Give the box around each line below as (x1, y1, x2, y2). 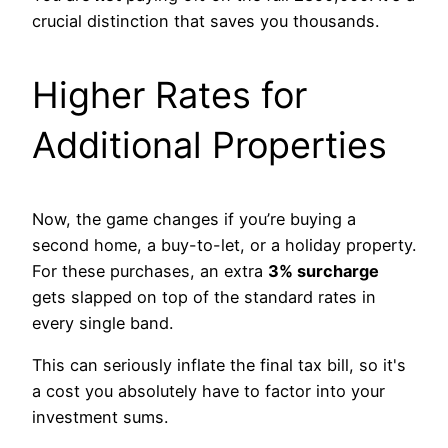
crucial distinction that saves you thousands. (32, 10, 379, 31)
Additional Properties (32, 122, 387, 167)
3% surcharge (268, 260, 379, 281)
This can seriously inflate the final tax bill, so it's (32, 355, 406, 376)
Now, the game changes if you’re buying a (32, 208, 356, 229)
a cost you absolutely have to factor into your (32, 381, 385, 402)
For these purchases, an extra (32, 260, 268, 281)
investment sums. (32, 407, 168, 428)
